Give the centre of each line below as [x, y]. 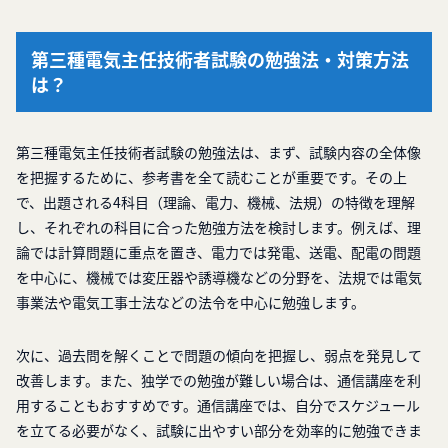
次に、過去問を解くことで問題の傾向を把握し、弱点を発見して [219, 355]
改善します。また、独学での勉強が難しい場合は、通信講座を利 [218, 380]
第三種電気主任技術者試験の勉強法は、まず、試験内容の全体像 [218, 152]
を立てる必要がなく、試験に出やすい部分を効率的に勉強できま [219, 430]
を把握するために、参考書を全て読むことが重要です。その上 [211, 177]
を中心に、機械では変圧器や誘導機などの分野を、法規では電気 [219, 277]
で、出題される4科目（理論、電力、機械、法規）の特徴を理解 [215, 202]
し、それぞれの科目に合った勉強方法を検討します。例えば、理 [218, 227]
